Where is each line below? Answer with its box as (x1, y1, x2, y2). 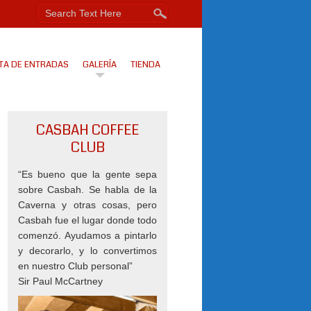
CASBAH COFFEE (36, 120, 139, 140)
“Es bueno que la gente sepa (18, 169, 157, 180)
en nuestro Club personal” (18, 260, 133, 271)
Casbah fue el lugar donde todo (18, 215, 157, 226)
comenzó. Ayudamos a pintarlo (18, 230, 157, 241)
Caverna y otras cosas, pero (18, 199, 157, 210)
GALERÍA (83, 58, 117, 71)
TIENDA (131, 58, 160, 71)
